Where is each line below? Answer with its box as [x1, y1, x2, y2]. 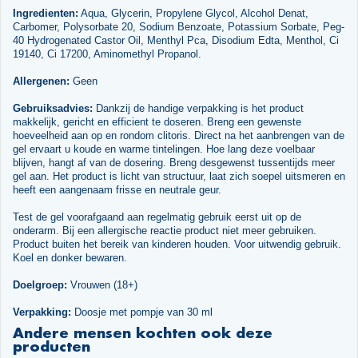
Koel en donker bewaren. [12, 252, 127, 265]
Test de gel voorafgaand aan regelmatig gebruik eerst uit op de [12, 211, 301, 224]
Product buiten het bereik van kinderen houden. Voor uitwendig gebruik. [12, 238, 341, 251]
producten [12, 337, 90, 356]
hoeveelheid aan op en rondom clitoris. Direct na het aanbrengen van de [12, 129, 344, 142]
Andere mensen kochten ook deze [12, 324, 272, 343]
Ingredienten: [12, 7, 78, 20]
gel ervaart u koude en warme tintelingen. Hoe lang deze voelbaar [12, 143, 315, 156]
